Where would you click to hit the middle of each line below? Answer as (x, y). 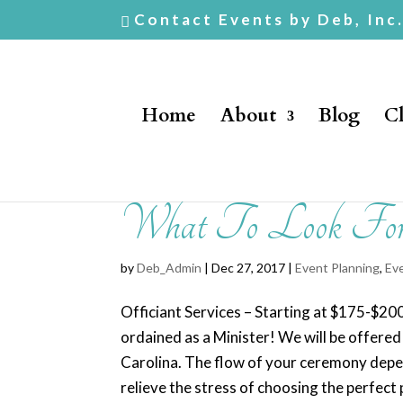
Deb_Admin (170, 268)
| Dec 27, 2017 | (249, 268)
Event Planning (338, 268)
